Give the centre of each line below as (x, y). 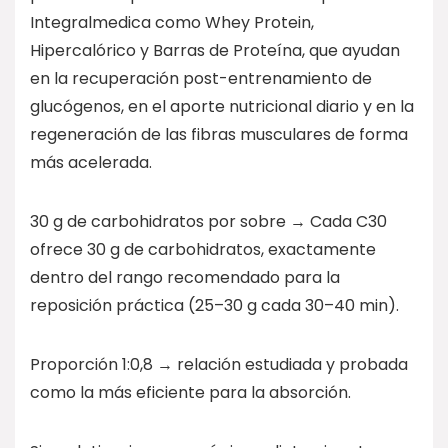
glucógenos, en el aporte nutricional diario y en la (222, 106)
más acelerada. (91, 162)
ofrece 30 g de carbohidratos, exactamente (203, 249)
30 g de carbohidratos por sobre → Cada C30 (208, 221)
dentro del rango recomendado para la (185, 277)
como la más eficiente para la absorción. (190, 392)
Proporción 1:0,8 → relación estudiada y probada (219, 364)
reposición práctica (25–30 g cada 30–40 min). (214, 305)
